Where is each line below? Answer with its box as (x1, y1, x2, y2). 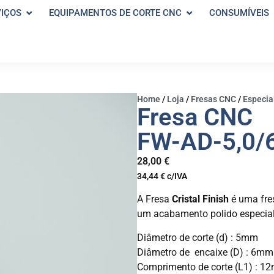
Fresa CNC (137, 103, 253, 131)
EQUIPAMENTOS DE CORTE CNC (48, 7, 182, 19)
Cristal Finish (169, 193, 229, 206)
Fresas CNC (191, 94, 236, 104)
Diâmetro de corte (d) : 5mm (137, 231, 258, 243)
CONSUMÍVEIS (209, 7, 269, 19)
